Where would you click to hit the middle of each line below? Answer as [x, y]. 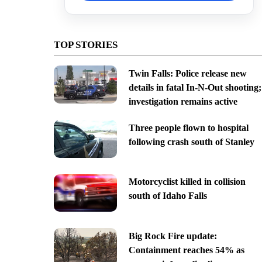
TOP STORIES [86, 44]
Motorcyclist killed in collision [187, 182]
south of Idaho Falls [168, 196]
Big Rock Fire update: [173, 236]
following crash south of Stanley [191, 142]
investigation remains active [183, 101]
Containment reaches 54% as [186, 250]
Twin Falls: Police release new [187, 73]
